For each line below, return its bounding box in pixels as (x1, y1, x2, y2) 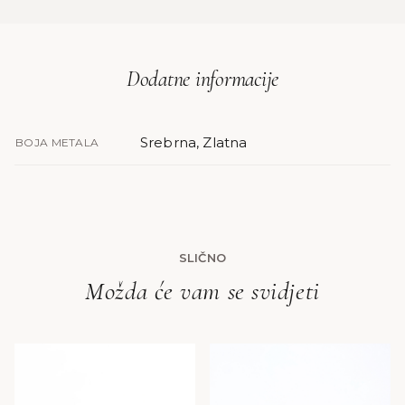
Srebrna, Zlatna (140, 134, 248, 151)
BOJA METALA (15, 136, 99, 149)
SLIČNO (178, 250, 227, 265)
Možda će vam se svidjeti (85, 276, 320, 306)
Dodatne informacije (126, 66, 279, 92)
